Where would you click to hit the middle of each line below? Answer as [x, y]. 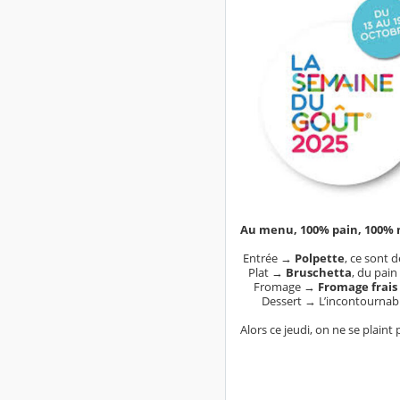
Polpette [320, 258]
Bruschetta [319, 273]
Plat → [267, 273]
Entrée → [267, 258]
